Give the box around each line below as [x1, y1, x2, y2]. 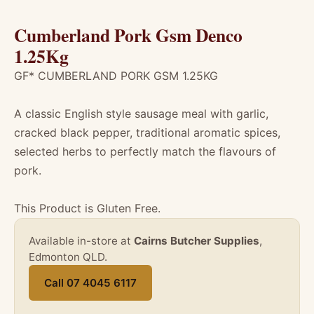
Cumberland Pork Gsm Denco [14, 22, 243, 48]
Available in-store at [29, 234, 134, 247]
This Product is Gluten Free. [14, 201, 161, 215]
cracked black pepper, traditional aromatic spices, [14, 125, 280, 139]
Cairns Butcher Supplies [134, 234, 259, 247]
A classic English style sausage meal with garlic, [14, 107, 268, 121]
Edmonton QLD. [29, 250, 107, 264]
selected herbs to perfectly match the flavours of [14, 144, 276, 158]
